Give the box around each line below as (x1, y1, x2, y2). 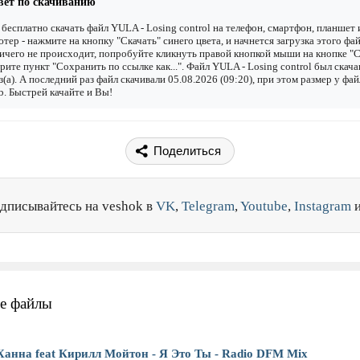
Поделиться (153, 144, 221, 158)
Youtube (240, 198, 288, 215)
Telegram (182, 198, 235, 215)
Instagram (294, 198, 351, 215)
